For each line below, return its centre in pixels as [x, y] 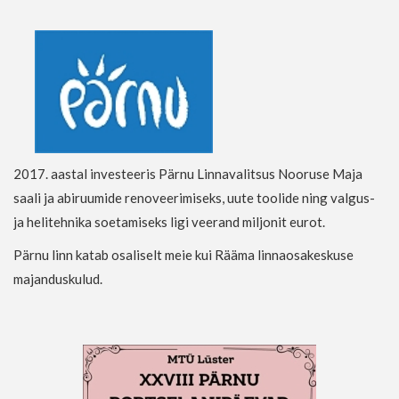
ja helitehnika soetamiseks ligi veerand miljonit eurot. [169, 222]
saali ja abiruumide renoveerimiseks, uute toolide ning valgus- [194, 198]
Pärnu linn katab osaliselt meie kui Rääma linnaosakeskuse [183, 255]
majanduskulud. [58, 279]
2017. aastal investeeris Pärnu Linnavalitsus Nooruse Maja [188, 174]
